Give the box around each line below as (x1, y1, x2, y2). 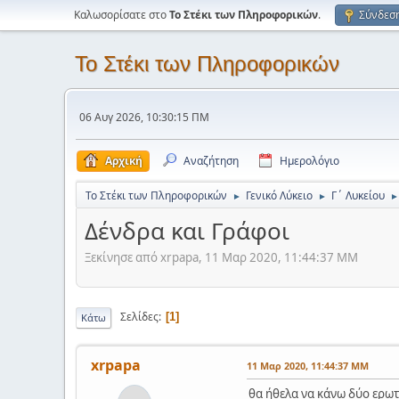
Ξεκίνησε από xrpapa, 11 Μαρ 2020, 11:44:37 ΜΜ (85, 248, 358, 265)
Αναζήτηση (183, 153, 239, 168)
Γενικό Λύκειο (246, 188, 313, 203)
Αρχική (105, 153, 142, 168)
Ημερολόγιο (280, 153, 339, 168)
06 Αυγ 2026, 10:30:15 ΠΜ (79, 109, 209, 125)
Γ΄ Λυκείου (331, 188, 385, 203)
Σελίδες (120, 309, 159, 325)
